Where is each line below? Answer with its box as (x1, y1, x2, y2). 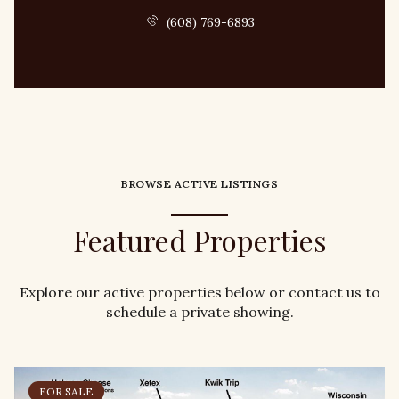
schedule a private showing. (105, 302, 294, 321)
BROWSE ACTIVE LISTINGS (121, 176, 278, 191)
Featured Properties (72, 221, 327, 260)
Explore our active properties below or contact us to (19, 282, 380, 301)
